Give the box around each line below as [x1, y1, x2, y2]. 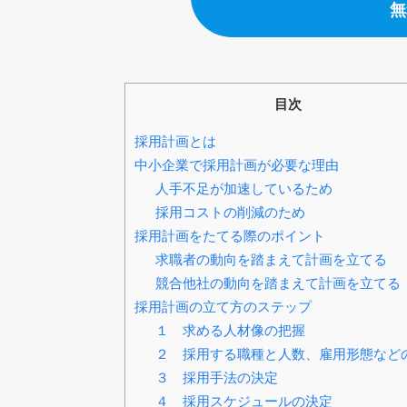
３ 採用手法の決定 [154, 370, 278, 386]
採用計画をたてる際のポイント [134, 228, 325, 244]
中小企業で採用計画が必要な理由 [134, 157, 339, 174]
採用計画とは [134, 134, 216, 150]
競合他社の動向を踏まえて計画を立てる [154, 275, 401, 292]
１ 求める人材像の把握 [154, 323, 305, 339]
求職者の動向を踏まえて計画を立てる [154, 252, 387, 268]
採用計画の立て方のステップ [134, 299, 312, 315]
